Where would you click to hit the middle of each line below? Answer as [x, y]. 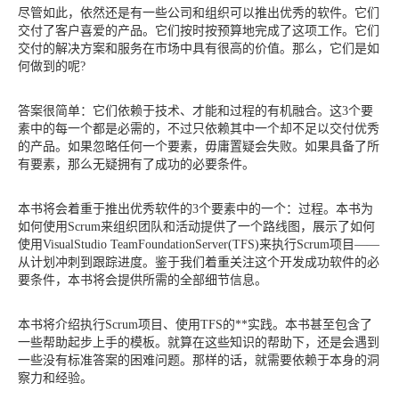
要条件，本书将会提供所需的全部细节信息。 [142, 280]
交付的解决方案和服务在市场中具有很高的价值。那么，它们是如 [199, 48]
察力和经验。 [55, 378]
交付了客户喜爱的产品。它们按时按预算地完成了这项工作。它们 [199, 30]
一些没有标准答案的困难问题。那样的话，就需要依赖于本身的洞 [199, 360]
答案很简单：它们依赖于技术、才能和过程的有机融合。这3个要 [195, 110]
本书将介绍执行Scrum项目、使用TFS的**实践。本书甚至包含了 [195, 324]
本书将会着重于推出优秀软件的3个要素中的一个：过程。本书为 [195, 208]
